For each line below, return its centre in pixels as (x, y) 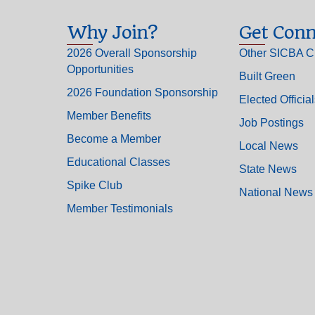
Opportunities (100, 69)
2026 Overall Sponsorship (131, 53)
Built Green (267, 76)
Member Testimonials (120, 208)
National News (276, 192)
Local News (268, 146)
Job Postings (271, 123)
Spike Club (94, 185)
